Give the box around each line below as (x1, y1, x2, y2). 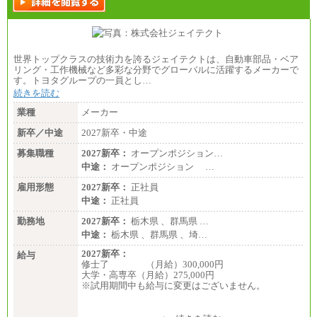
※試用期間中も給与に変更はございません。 (81, 280, 265, 292)
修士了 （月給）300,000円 (81, 259, 224, 270)
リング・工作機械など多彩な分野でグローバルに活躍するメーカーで (13, 64, 299, 76)
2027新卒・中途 (81, 127, 147, 139)
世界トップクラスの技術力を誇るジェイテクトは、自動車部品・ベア (13, 54, 299, 65)
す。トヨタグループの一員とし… (13, 75, 151, 86)
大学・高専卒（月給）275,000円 (81, 270, 214, 281)
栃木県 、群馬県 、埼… (109, 229, 207, 241)
